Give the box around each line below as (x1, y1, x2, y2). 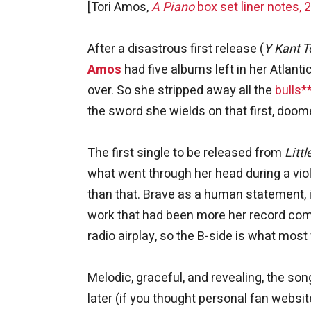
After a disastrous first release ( (87, 39, 264, 58)
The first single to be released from (87, 143, 285, 162)
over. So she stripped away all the (87, 81, 275, 100)
